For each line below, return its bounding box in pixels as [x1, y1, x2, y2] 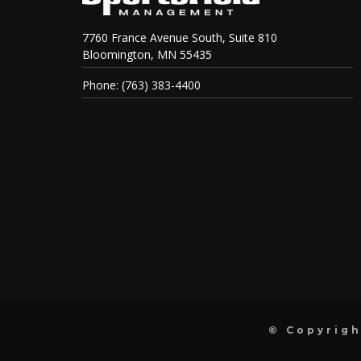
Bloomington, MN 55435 [82, 47, 212, 63]
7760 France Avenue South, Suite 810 [82, 30, 277, 46]
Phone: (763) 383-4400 [82, 77, 201, 93]
